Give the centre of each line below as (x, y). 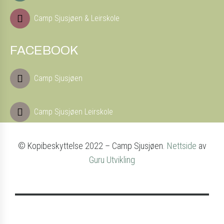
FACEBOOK (44, 50)
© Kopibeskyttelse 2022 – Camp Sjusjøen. (92, 146)
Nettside (181, 146)
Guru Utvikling (112, 160)
